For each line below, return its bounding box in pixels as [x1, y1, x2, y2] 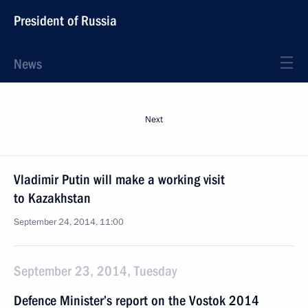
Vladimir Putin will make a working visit [14, 171, 225, 188]
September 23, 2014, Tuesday [14, 263, 177, 279]
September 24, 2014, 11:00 [14, 216, 124, 228]
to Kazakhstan [14, 190, 91, 206]
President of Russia [14, 12, 117, 29]
